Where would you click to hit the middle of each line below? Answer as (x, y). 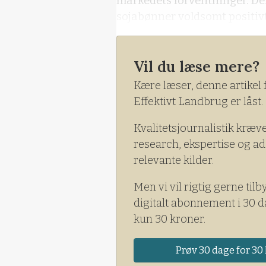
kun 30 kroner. (170, 219)
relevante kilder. (174, 160)
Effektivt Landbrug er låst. (198, 101)
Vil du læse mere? (197, 66)
